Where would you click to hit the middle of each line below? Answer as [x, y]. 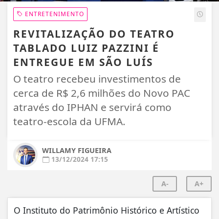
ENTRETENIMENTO [54, 14]
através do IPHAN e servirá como [92, 107]
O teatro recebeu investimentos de [97, 78]
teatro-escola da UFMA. [69, 121]
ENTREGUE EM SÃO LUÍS [83, 62]
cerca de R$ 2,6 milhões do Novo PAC [102, 93]
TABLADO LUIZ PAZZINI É [86, 48]
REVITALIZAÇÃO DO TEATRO [94, 33]
